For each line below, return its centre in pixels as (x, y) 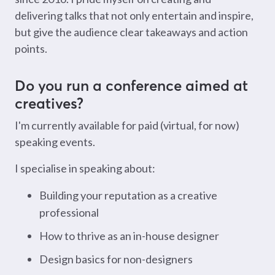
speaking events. (55, 141)
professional (69, 212)
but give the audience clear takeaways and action (131, 32)
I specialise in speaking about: (85, 168)
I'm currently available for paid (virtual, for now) (127, 125)
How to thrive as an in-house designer (129, 235)
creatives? (49, 103)
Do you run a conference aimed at (131, 85)
